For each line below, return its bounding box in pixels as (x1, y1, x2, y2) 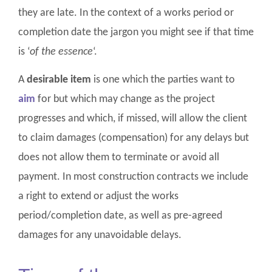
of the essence (30, 46, 93, 58)
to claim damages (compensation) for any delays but (18, 132, 249, 144)
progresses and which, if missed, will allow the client (18, 113, 247, 125)
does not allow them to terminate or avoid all (18, 152, 219, 164)
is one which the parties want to (91, 74, 235, 86)
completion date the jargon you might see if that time (18, 26, 254, 38)
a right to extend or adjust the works (18, 191, 178, 203)
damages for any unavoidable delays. (18, 229, 182, 242)
